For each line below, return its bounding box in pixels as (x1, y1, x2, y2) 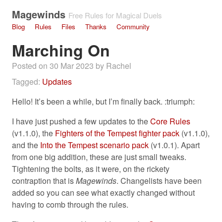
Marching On (12, 39, 110, 61)
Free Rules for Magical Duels (68, 10, 162, 20)
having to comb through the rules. (12, 199, 128, 210)
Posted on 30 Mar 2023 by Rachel (12, 60, 131, 71)
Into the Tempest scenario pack (40, 139, 149, 151)
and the (12, 139, 40, 151)
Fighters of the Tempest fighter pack (55, 127, 179, 139)
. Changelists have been (116, 175, 202, 186)
